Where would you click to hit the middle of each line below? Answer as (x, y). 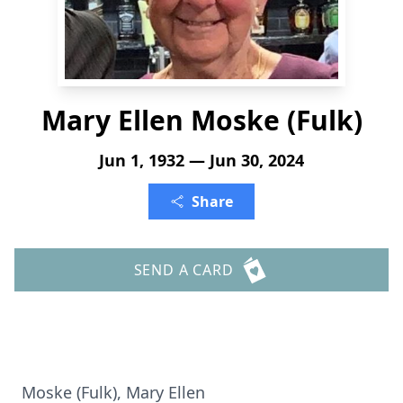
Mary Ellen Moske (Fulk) (201, 120)
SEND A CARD (184, 270)
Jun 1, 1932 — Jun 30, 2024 (201, 160)
